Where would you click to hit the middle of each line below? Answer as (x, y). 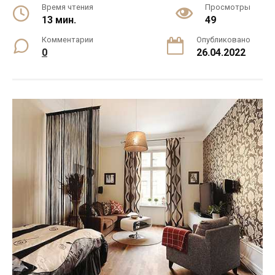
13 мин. (59, 20)
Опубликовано (223, 40)
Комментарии (68, 40)
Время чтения (68, 7)
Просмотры (228, 7)
